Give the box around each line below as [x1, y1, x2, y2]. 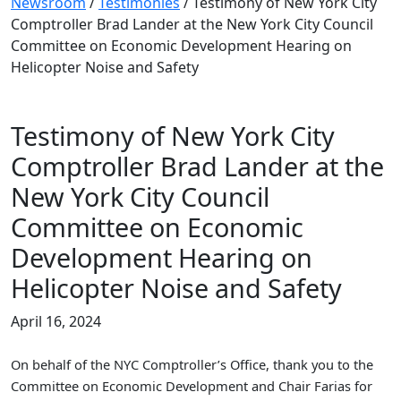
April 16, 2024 [11, 311, 101, 331]
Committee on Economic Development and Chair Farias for [11, 377, 372, 395]
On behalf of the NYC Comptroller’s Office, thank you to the [11, 355, 373, 373]
